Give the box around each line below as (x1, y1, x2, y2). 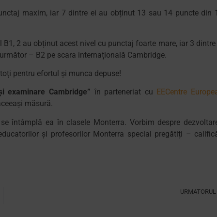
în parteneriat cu (94, 87, 157, 97)
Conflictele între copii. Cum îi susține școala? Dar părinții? (77, 196, 216, 203)
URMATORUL (180, 187, 216, 195)
